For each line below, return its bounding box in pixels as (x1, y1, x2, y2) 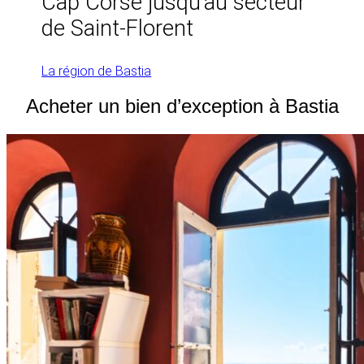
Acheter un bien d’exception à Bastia (25, 94, 339, 117)
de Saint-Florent (41, 15, 194, 41)
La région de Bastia (41, 63, 152, 79)
